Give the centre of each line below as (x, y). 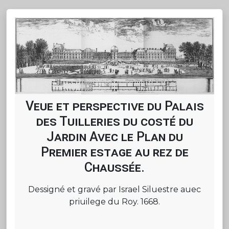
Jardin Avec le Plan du (114, 136)
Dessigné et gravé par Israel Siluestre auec (114, 189)
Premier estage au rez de (114, 152)
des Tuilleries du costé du (114, 121)
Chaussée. (114, 167)
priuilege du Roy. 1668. (114, 201)
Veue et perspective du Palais (114, 106)
